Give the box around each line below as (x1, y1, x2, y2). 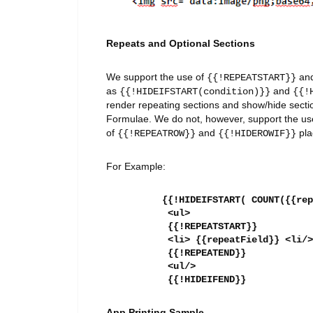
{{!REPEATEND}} (168, 247, 246, 259)
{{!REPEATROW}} (117, 127, 196, 139)
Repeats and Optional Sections (106, 37, 255, 49)
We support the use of (106, 71, 207, 82)
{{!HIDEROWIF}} (218, 127, 296, 139)
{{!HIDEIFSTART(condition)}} (119, 85, 270, 97)
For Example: (106, 160, 166, 172)
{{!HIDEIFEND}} (168, 273, 246, 285)
